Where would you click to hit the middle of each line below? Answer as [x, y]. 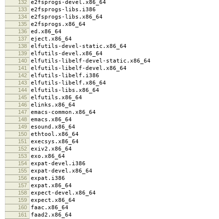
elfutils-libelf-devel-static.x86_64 [91, 61]
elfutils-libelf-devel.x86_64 [79, 68]
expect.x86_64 [53, 200]
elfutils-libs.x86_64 [65, 90]
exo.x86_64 [48, 156]
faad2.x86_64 [51, 215]
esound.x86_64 [53, 127]
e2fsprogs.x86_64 [58, 24]
